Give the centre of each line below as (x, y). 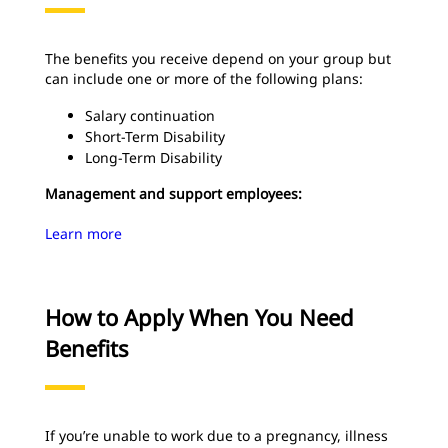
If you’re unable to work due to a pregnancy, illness (216, 435)
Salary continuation (150, 115)
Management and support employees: (173, 193)
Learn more (83, 233)
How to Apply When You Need (199, 317)
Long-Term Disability (153, 157)
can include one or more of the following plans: (204, 78)
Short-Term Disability (155, 136)
